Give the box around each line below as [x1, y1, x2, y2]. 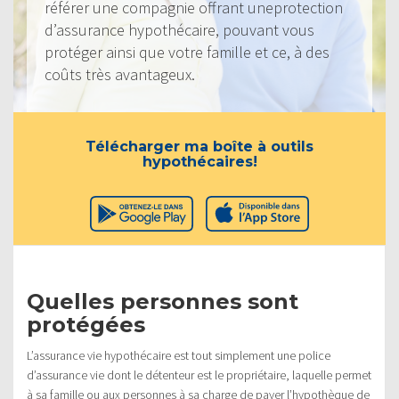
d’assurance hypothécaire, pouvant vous [45, 19, 314, 40]
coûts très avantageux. [45, 63, 195, 85]
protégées [27, 311, 145, 338]
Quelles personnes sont [27, 288, 298, 314]
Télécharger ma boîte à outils [85, 137, 313, 155]
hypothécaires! [142, 152, 257, 170]
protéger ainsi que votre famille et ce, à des [45, 41, 330, 62]
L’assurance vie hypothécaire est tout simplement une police [27, 346, 330, 363]
